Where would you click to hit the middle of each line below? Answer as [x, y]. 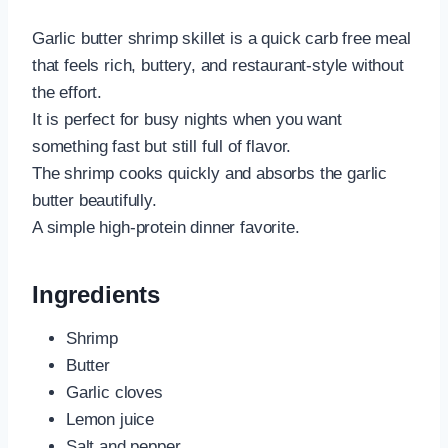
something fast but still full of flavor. [162, 147]
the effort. [67, 93]
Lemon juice [110, 420]
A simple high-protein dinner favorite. [166, 228]
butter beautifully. [94, 201]
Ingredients [96, 295]
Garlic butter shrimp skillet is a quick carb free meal [221, 39]
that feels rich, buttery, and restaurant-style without [218, 66]
